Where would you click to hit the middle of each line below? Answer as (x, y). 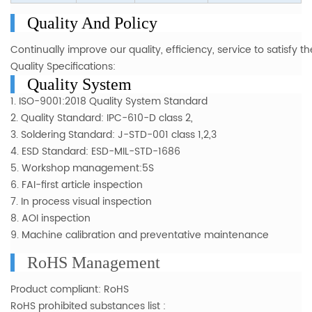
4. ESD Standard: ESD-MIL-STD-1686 (95, 152)
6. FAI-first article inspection (78, 185)
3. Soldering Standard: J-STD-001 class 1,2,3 (114, 135)
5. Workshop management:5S (82, 169)
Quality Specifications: (63, 67)
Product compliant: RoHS (70, 290)
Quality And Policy (92, 23)
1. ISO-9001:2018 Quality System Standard (109, 102)
